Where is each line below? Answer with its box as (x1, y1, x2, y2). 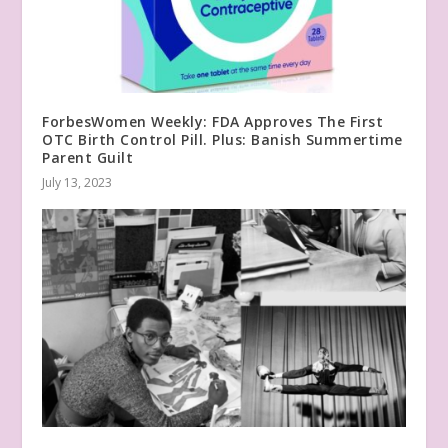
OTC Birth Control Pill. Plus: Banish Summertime (42, 130, 403, 150)
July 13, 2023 (42, 174, 113, 192)
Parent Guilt (42, 148, 134, 168)
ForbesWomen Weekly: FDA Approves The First (42, 112, 384, 132)
